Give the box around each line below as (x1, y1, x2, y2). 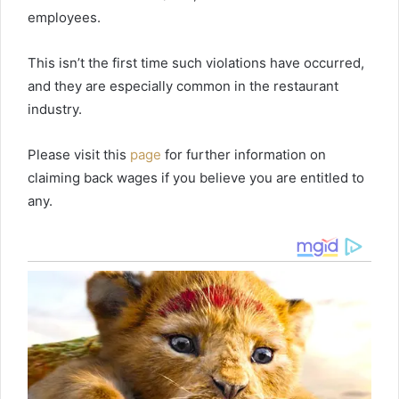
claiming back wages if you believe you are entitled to (28, 168, 364, 186)
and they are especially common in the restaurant (28, 77, 338, 94)
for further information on (161, 145, 326, 163)
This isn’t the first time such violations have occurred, (28, 53, 364, 71)
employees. (28, 8, 101, 26)
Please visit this (28, 145, 130, 163)
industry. (28, 100, 82, 118)
